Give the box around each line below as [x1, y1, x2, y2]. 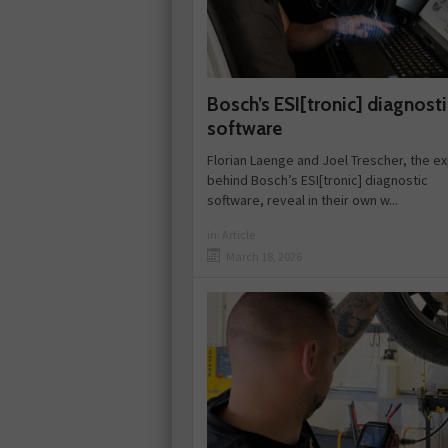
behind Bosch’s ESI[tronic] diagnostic [207, 170, 428, 189]
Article [222, 226, 255, 242]
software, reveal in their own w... [207, 190, 398, 209]
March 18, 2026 [226, 248, 302, 264]
